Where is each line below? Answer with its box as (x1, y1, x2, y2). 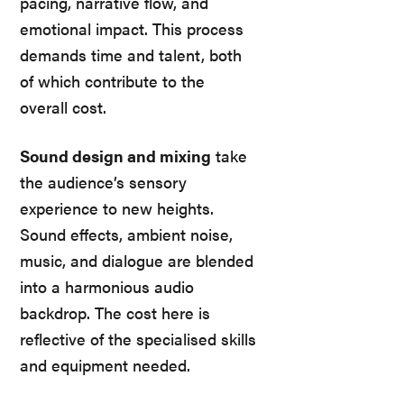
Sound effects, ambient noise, (20, 222, 233, 245)
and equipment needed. (20, 353, 190, 376)
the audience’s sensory (20, 170, 187, 193)
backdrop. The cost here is (20, 300, 210, 324)
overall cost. (20, 96, 106, 119)
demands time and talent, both (20, 43, 242, 67)
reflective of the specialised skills (20, 326, 256, 350)
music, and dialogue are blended (20, 248, 253, 271)
